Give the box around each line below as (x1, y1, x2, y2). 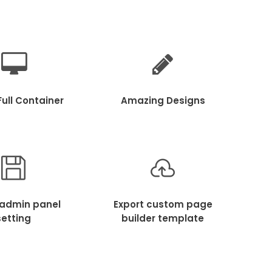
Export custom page (113, 197, 212, 211)
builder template (121, 211, 204, 225)
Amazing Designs (120, 93, 205, 107)
